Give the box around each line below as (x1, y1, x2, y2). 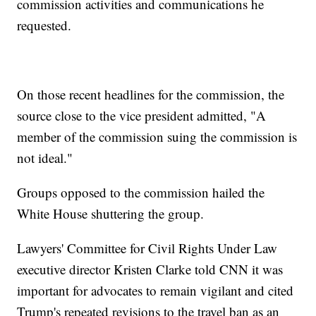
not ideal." (17, 149, 73, 167)
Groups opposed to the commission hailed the (17, 183, 265, 202)
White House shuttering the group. (17, 205, 205, 223)
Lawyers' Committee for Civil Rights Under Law (17, 239, 278, 257)
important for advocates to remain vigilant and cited (17, 281, 294, 300)
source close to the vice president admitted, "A (17, 107, 267, 125)
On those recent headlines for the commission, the (17, 85, 285, 104)
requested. (17, 16, 72, 35)
